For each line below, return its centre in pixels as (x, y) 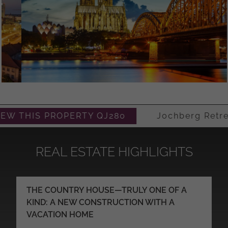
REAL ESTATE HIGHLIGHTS (114, 151)
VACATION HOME (60, 214)
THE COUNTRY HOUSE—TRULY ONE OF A (107, 190)
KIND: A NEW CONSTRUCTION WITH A (101, 202)
